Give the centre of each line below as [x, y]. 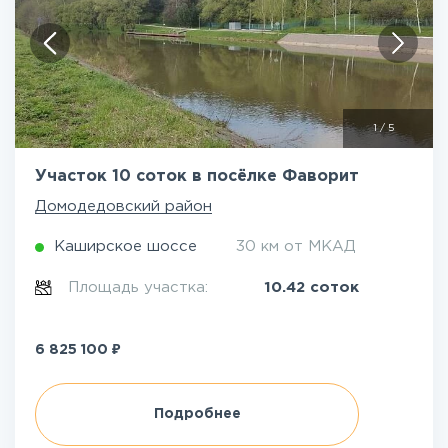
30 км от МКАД [296, 246]
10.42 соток [311, 287]
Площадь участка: [141, 287]
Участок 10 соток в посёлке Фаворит [197, 176]
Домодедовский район [123, 206]
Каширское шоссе [125, 246]
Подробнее [197, 414]
